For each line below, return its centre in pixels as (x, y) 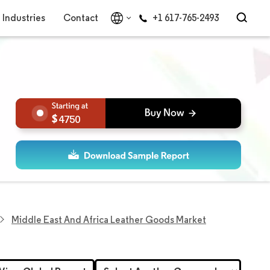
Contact (80, 18)
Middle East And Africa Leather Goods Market (109, 219)
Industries (24, 18)
